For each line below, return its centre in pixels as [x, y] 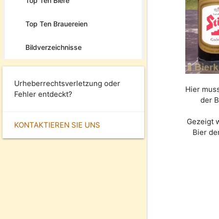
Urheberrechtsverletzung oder [67, 83]
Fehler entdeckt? [43, 94]
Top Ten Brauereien [56, 23]
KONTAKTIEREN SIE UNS [57, 125]
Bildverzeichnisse [54, 47]
